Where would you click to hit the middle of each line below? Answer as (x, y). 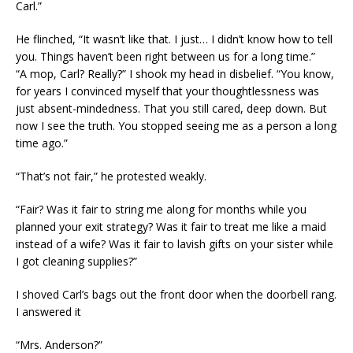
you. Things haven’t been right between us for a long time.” (165, 57)
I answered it (48, 312)
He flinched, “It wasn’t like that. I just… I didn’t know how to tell (174, 39)
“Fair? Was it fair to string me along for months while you (161, 210)
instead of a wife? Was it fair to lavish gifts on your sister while (175, 244)
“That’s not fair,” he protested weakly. (111, 176)
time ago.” (42, 143)
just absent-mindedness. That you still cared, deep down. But (171, 109)
